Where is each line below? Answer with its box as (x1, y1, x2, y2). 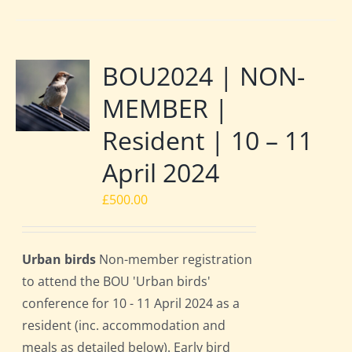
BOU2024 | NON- (102, 59, 306, 93)
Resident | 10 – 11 (102, 123, 313, 158)
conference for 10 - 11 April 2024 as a (22, 295, 240, 313)
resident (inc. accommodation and (22, 317, 226, 335)
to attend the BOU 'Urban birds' (22, 273, 211, 291)
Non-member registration (96, 251, 253, 269)
